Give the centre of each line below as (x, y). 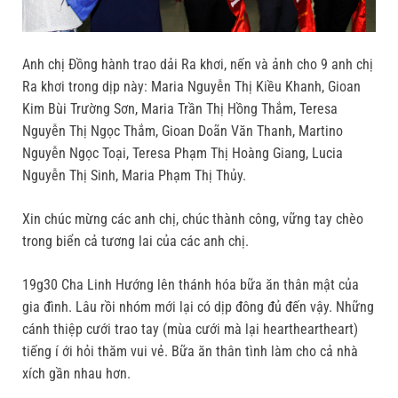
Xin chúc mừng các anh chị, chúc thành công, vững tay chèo (193, 219)
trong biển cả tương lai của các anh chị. (135, 242)
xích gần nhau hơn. (76, 374)
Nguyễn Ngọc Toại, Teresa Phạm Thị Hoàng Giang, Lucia (183, 154)
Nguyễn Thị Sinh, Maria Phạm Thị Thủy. (134, 176)
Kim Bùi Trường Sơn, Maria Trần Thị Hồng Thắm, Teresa (180, 109)
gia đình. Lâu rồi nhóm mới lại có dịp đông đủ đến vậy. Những (198, 307)
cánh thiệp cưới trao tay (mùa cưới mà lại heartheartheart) (190, 330)
